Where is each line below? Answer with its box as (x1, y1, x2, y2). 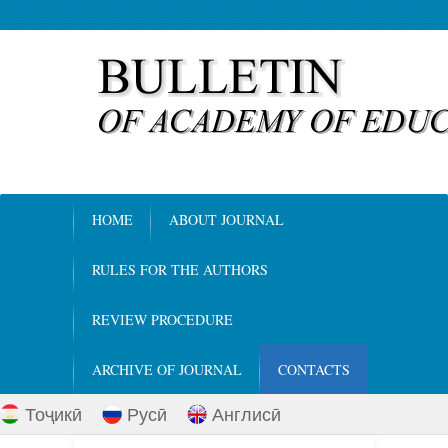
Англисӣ (212, 405, 281, 425)
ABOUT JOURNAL (169, 210, 284, 229)
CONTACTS (278, 360, 350, 379)
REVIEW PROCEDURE (92, 310, 233, 329)
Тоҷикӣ (25, 405, 97, 425)
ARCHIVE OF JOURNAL (92, 360, 242, 379)
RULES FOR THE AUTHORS (92, 260, 268, 279)
